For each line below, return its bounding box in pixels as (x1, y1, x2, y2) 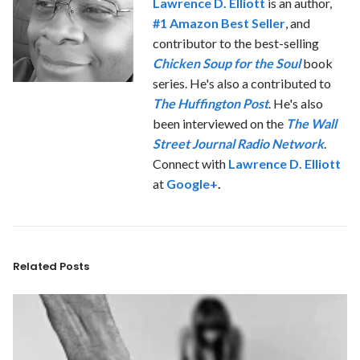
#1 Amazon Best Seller (153, 14, 285, 31)
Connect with (153, 155, 228, 171)
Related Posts (13, 258, 89, 274)
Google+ (166, 175, 218, 191)
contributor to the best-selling (153, 35, 319, 51)
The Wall (286, 115, 337, 131)
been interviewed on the (153, 115, 286, 131)
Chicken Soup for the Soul (153, 55, 301, 71)
